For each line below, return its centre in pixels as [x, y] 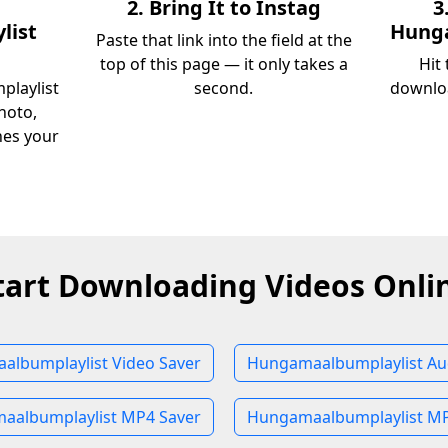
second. [224, 88]
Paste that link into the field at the [223, 40]
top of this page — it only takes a [223, 64]
